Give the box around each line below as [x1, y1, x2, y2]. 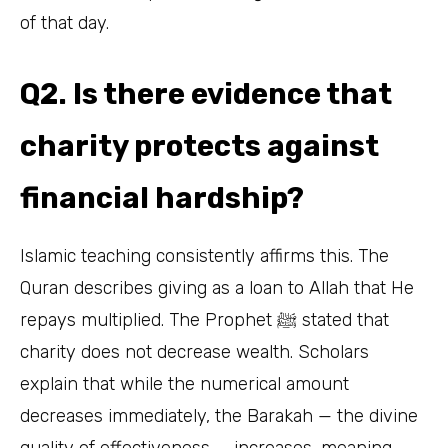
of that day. [20, 11, 109, 34]
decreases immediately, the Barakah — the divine [20, 404, 418, 427]
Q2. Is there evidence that [20, 76, 392, 111]
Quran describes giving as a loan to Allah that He [20, 276, 414, 299]
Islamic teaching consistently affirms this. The [20, 244, 389, 267]
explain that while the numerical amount [20, 372, 349, 395]
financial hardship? [20, 180, 304, 215]
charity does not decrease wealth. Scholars [20, 340, 369, 363]
